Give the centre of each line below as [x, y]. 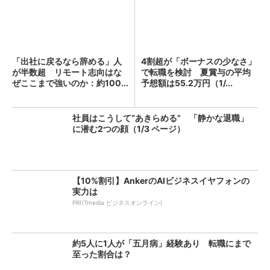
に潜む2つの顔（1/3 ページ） [129, 129]
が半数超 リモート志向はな [67, 72]
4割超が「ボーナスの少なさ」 [199, 61]
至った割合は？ [102, 254]
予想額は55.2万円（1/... [187, 83]
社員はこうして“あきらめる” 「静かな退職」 [160, 118]
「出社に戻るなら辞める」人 [67, 61]
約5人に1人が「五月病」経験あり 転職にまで [162, 243]
